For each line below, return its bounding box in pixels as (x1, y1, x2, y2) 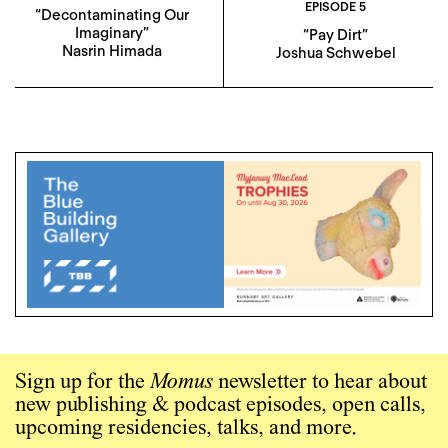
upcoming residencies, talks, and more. (15, 417, 357, 440)
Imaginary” (74, 24, 149, 42)
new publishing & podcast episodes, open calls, (15, 394, 426, 417)
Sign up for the (15, 371, 150, 394)
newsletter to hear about (213, 371, 427, 394)
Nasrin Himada (61, 42, 162, 60)
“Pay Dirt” (303, 26, 368, 45)
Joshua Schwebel (275, 44, 396, 63)
